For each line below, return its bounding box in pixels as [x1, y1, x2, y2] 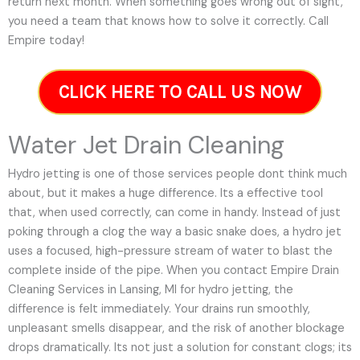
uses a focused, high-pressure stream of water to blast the [8, 243, 333, 259]
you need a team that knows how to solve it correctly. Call [8, 13, 329, 29]
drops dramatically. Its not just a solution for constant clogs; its [8, 339, 352, 355]
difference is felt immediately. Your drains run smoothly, [8, 301, 310, 317]
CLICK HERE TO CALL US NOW [58, 80, 302, 103]
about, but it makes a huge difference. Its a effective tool [8, 185, 323, 201]
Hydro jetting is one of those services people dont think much [8, 166, 347, 182]
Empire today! [8, 32, 84, 48]
